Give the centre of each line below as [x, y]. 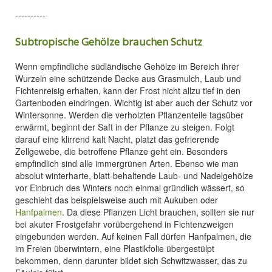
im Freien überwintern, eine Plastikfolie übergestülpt [115, 248]
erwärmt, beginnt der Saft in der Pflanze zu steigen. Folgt [125, 127]
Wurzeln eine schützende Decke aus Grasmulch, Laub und [128, 78]
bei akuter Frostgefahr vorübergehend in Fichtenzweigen [124, 224]
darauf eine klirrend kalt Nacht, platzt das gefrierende [117, 139]
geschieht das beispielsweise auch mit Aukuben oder [117, 200]
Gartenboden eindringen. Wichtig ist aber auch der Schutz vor [134, 103]
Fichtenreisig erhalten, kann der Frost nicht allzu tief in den [128, 90]
